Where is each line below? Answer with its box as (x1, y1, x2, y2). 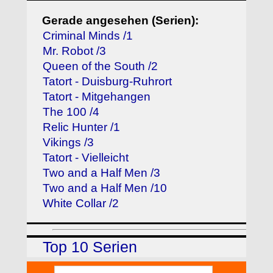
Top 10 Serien (43, 239, 138, 256)
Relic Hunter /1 (43, 120, 121, 133)
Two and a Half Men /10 (43, 181, 168, 194)
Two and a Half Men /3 (43, 166, 161, 179)
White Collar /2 (43, 196, 119, 210)
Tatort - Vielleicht (43, 151, 129, 164)
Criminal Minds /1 (43, 29, 133, 42)
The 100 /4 (43, 105, 100, 118)
